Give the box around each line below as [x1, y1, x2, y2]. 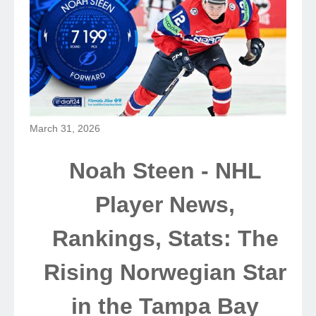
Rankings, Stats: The [51, 226, 279, 252]
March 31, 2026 [30, 123, 100, 135]
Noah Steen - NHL [68, 158, 262, 184]
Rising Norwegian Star [44, 260, 286, 286]
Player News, [95, 192, 235, 218]
